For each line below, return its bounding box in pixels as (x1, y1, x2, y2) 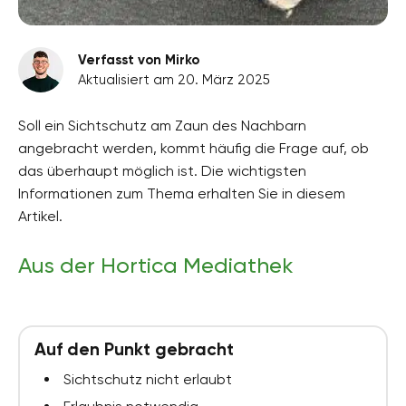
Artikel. (18, 207, 63, 225)
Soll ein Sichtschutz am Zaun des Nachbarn (18, 116, 306, 134)
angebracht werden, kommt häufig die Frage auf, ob (18, 139, 369, 157)
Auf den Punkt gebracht (34, 338, 234, 360)
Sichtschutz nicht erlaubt (63, 370, 232, 388)
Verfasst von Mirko (78, 51, 199, 68)
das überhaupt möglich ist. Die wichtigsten (18, 161, 306, 179)
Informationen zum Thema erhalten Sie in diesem (18, 184, 345, 202)
